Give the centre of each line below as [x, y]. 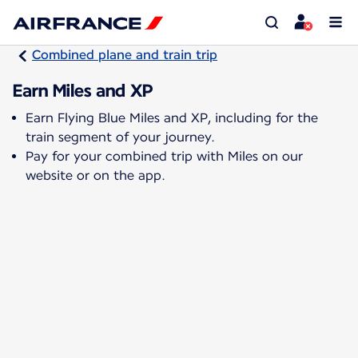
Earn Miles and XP [83, 90]
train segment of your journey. [120, 137]
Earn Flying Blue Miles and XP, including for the [172, 117]
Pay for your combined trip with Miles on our [164, 156]
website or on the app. [95, 175]
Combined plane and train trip [125, 55]
